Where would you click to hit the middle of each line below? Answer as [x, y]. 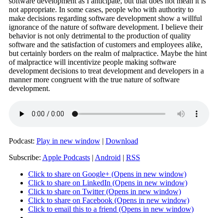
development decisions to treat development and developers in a [106, 71]
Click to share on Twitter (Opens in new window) [104, 191]
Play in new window [68, 141]
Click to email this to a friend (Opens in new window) [111, 209]
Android [108, 157]
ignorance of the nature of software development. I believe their [106, 27]
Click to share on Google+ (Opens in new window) [107, 174]
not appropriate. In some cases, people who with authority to [101, 9]
